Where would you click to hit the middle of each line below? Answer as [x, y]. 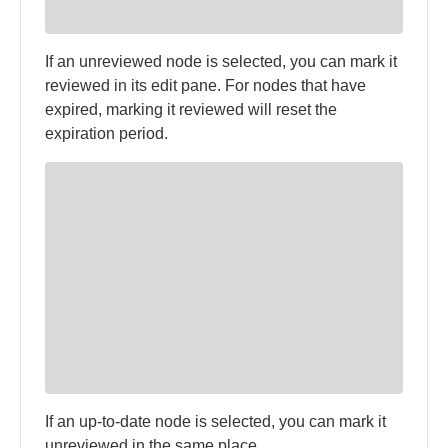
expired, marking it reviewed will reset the [191, 109]
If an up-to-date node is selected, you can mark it [215, 421]
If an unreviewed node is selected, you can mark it [221, 61]
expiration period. [106, 133]
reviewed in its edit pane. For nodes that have [205, 85]
